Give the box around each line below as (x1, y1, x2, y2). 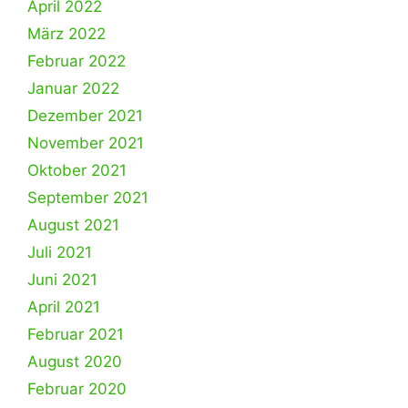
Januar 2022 (27, 79, 119, 97)
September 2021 (27, 189, 148, 207)
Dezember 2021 (27, 107, 143, 125)
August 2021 (27, 216, 119, 234)
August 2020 (27, 352, 122, 371)
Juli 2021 (27, 243, 92, 261)
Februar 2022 (27, 52, 126, 70)
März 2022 (27, 25, 106, 43)
